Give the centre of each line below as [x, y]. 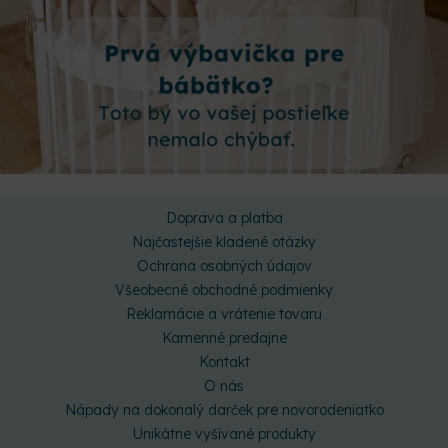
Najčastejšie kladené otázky [224, 241]
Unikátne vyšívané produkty [224, 433]
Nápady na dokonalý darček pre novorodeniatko [224, 409]
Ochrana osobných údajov [224, 265]
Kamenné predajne [224, 337]
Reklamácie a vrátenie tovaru [224, 313]
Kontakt [224, 361]
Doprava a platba [224, 217]
